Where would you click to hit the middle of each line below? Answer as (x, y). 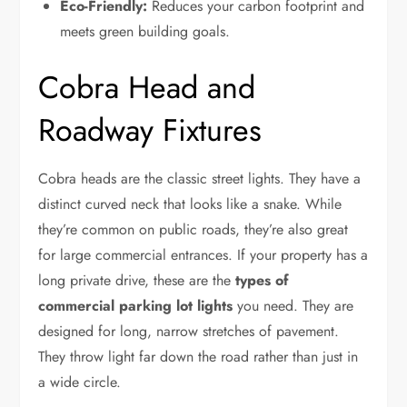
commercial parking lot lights (136, 306)
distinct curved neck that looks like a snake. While (190, 204)
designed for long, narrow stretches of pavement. (189, 332)
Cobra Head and (147, 88)
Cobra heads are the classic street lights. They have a (200, 179)
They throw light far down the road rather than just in (199, 357)
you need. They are (293, 306)
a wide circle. (80, 382)
